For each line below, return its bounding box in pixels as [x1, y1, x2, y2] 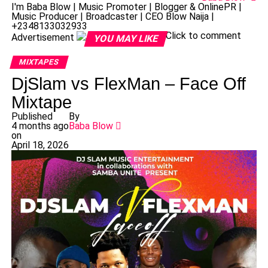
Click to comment [165, 29, 241, 41]
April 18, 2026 [11, 139, 69, 151]
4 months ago [11, 120, 69, 132]
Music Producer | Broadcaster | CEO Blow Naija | [11, 10, 214, 22]
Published [11, 110, 53, 122]
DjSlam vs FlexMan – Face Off [11, 74, 246, 93]
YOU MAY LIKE [92, 32, 160, 44]
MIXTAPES [17, 57, 60, 66]
